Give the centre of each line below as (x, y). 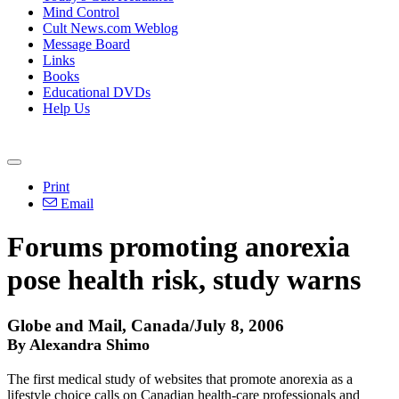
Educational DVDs (97, 92)
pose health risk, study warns (184, 280)
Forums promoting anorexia (179, 247)
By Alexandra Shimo (78, 344)
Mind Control (81, 12)
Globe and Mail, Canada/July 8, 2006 (146, 325)
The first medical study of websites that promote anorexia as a (180, 379)
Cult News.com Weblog (110, 28)
